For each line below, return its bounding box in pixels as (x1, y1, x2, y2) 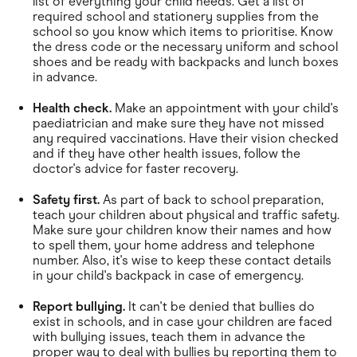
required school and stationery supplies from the (33, 8, 319, 24)
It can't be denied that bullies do (125, 298, 315, 314)
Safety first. (33, 191, 100, 207)
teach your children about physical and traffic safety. (33, 206, 339, 222)
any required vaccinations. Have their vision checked (33, 130, 339, 146)
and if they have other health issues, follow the (33, 145, 300, 161)
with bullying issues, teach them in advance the (33, 328, 305, 344)
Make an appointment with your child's (112, 100, 339, 116)
